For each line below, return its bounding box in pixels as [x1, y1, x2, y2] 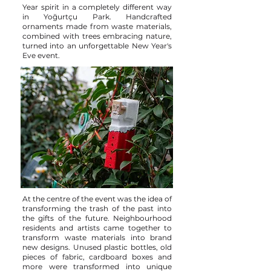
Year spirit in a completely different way [22, 2, 172, 11]
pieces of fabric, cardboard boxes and [22, 252, 172, 261]
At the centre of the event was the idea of [22, 194, 172, 203]
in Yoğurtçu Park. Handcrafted [22, 12, 172, 21]
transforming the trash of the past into [22, 204, 172, 213]
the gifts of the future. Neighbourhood [22, 214, 172, 223]
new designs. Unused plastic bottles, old [22, 243, 172, 252]
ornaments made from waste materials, [22, 22, 172, 31]
